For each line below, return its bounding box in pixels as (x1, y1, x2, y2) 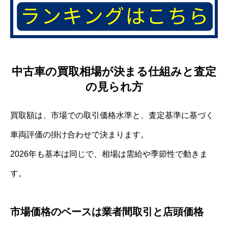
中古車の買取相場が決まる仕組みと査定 (12, 65, 216, 78)
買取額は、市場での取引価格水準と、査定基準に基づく (10, 110, 214, 120)
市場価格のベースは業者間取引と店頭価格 (10, 206, 204, 217)
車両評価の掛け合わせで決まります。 (10, 130, 149, 139)
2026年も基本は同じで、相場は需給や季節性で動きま (10, 149, 208, 158)
